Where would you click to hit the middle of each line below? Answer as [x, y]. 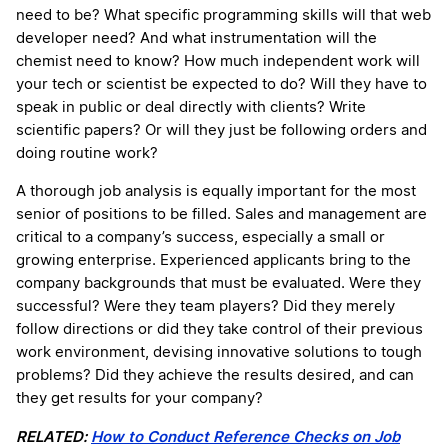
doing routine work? [87, 154]
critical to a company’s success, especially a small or [200, 238]
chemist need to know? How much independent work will [218, 62]
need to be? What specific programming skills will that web [223, 16]
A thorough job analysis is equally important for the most [216, 192]
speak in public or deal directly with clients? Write [191, 108]
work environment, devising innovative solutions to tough [219, 353]
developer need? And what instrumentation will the [196, 39]
